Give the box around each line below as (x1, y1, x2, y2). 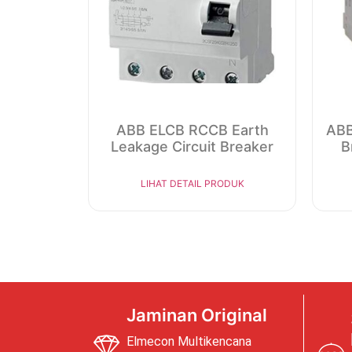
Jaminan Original (126, 305, 267, 326)
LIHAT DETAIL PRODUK (140, 178, 244, 190)
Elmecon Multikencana (126, 334, 251, 350)
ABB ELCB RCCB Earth (115, 122, 269, 139)
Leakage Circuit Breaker (111, 138, 273, 156)
